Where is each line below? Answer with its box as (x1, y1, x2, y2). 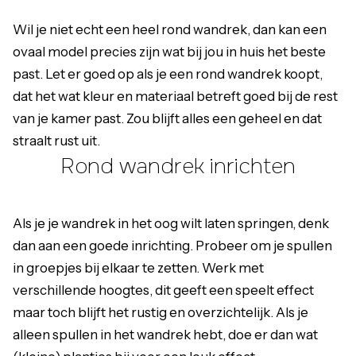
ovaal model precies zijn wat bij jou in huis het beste (13, 44, 326, 60)
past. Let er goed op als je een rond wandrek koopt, (13, 66, 323, 82)
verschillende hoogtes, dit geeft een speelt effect (13, 282, 314, 298)
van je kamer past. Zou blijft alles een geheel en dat (13, 110, 322, 126)
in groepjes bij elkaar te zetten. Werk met (13, 260, 264, 276)
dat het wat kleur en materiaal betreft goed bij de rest (13, 88, 338, 104)
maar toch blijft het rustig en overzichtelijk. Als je (13, 304, 308, 320)
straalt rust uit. (13, 133, 100, 149)
